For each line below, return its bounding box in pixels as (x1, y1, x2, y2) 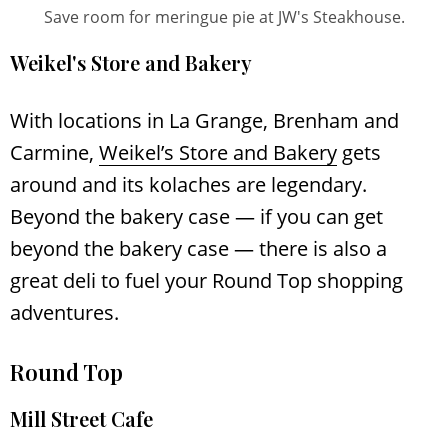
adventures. (10, 298, 119, 326)
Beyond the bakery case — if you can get (10, 202, 383, 230)
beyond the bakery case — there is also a (10, 234, 387, 262)
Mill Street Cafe (10, 404, 153, 432)
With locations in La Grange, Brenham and (10, 106, 399, 134)
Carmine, (10, 138, 99, 166)
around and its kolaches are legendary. (10, 170, 367, 198)
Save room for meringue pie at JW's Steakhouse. (43, 5, 405, 28)
